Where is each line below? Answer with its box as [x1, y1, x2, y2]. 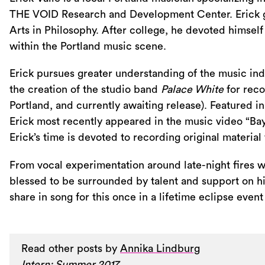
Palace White [161, 84, 224, 95]
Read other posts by [21, 243, 120, 254]
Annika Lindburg [120, 243, 200, 254]
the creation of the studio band [9, 84, 161, 95]
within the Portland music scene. [9, 40, 166, 51]
